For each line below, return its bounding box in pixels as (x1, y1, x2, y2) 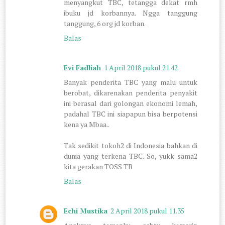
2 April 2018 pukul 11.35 (110, 205, 185, 215)
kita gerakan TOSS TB (64, 161, 133, 171)
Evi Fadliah (64, 62, 101, 72)
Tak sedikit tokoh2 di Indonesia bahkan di (64, 140, 197, 150)
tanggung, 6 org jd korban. (64, 18, 146, 28)
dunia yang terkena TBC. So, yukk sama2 (64, 151, 197, 161)
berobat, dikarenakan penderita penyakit (64, 87, 197, 97)
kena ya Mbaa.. (64, 119, 110, 129)
